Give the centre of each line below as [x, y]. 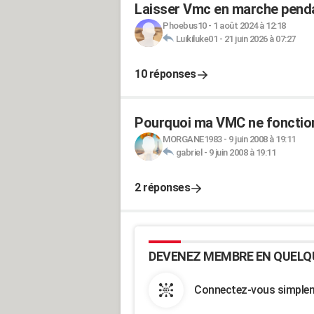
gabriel [189, 152]
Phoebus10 [185, 26]
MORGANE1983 [192, 139]
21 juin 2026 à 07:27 [260, 39]
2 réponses [162, 187]
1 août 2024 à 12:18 [250, 26]
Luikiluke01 [196, 39]
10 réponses [165, 74]
